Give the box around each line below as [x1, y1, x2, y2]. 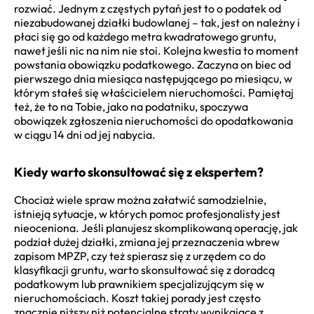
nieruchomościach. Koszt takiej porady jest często [14, 290, 261, 305]
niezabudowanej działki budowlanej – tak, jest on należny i [14, 15, 300, 29]
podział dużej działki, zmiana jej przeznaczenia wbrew [14, 234, 280, 249]
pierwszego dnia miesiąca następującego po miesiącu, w [14, 71, 292, 86]
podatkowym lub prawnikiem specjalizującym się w [14, 276, 264, 291]
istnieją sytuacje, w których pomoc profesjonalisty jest [14, 206, 280, 221]
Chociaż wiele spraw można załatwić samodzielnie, [14, 192, 266, 207]
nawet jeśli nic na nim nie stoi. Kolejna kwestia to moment [14, 43, 299, 57]
